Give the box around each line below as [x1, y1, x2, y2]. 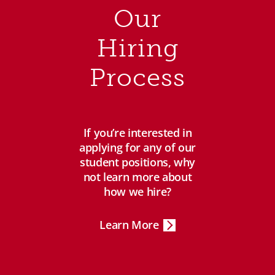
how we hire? [104, 184, 171, 199]
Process [90, 63, 185, 93]
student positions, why [79, 155, 196, 170]
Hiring [96, 33, 179, 63]
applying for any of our [79, 140, 196, 155]
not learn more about [83, 169, 192, 185]
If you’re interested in [83, 125, 192, 141]
